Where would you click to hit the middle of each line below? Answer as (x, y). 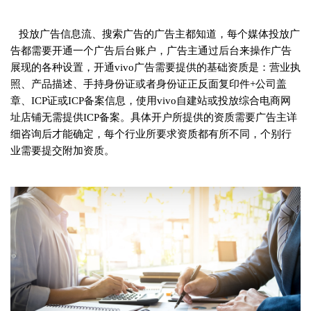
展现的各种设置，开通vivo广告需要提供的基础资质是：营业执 (155, 67)
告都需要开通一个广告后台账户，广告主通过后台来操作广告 (151, 50)
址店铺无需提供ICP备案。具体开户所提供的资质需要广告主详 (154, 117)
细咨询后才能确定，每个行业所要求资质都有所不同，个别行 (151, 134)
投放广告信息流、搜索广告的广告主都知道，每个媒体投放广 (155, 34)
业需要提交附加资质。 (62, 150)
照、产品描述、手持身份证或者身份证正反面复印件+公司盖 (149, 84)
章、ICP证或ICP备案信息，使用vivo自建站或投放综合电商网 (151, 100)
